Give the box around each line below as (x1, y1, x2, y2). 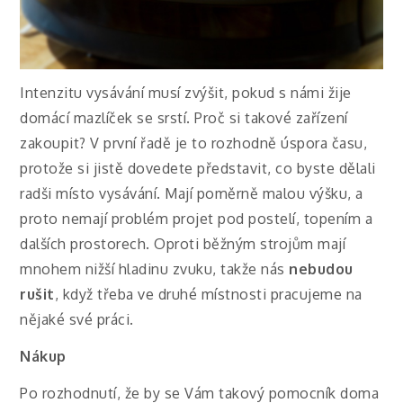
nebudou (289, 260, 354, 279)
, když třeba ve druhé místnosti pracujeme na (54, 285, 363, 304)
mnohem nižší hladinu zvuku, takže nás (20, 260, 290, 279)
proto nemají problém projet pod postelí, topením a (20, 210, 373, 228)
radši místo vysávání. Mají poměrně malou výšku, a (20, 184, 363, 203)
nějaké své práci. (20, 310, 134, 329)
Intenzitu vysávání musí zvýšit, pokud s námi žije (20, 84, 352, 103)
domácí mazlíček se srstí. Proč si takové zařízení (20, 109, 348, 128)
